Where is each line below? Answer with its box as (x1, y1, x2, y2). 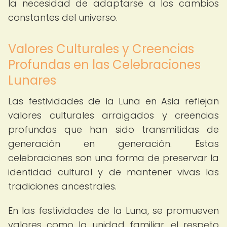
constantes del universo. (8, 11, 118, 24)
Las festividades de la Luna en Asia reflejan (8, 95, 219, 107)
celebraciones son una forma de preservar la (8, 152, 219, 164)
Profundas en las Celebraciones (8, 56, 201, 73)
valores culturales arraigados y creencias (8, 109, 219, 122)
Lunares (8, 72, 56, 89)
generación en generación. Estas (8, 137, 219, 150)
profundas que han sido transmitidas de (8, 123, 219, 136)
